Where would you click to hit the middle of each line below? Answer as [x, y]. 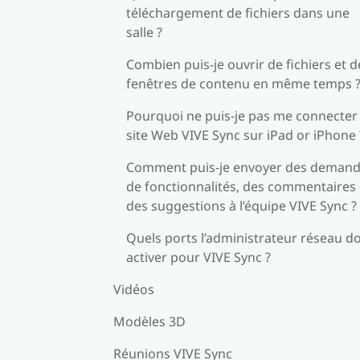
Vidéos [134, 289]
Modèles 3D [149, 321]
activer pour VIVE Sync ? [198, 257]
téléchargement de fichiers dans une [238, 12]
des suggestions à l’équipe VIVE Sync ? [241, 205]
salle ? [144, 32]
